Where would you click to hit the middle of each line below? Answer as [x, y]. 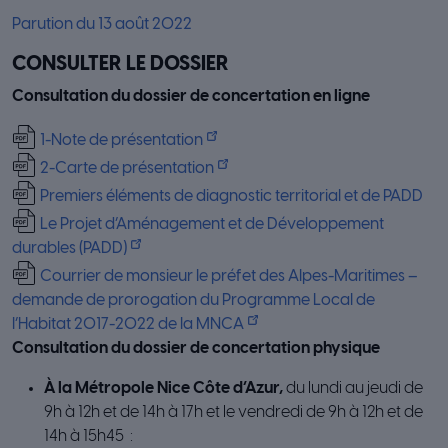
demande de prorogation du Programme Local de [193, 301]
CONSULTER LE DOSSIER [120, 65]
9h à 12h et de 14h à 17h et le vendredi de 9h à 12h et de [233, 413]
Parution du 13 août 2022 [102, 25]
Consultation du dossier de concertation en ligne [192, 97]
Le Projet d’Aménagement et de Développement [212, 225]
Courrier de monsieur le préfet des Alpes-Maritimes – [229, 277]
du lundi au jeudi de [353, 389]
